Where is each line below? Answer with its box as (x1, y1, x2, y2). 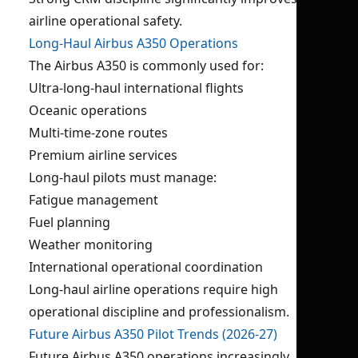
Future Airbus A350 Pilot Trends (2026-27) (29, 325, 277, 343)
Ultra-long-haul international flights (29, 79, 244, 97)
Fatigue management (29, 191, 158, 209)
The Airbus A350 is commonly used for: (29, 57, 264, 74)
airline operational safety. (29, 12, 182, 30)
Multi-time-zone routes (29, 124, 168, 141)
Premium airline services (29, 146, 177, 164)
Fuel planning (29, 213, 110, 231)
